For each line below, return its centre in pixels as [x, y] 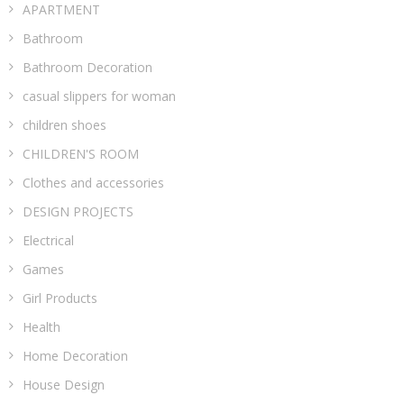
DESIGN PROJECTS [78, 211]
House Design [64, 384]
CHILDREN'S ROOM [81, 153]
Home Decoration [75, 355]
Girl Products [60, 298]
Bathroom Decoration [87, 67]
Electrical [48, 240]
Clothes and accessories [93, 182]
